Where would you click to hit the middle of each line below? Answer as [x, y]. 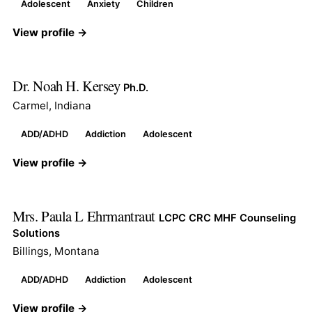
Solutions [36, 233]
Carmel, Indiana [52, 105]
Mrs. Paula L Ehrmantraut [86, 216]
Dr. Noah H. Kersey [68, 85]
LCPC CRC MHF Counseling [227, 218]
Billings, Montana [56, 251]
